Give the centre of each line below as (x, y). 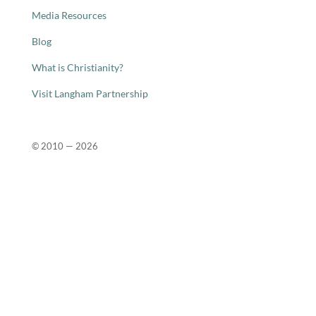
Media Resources (69, 15)
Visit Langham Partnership (90, 93)
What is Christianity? (77, 67)
